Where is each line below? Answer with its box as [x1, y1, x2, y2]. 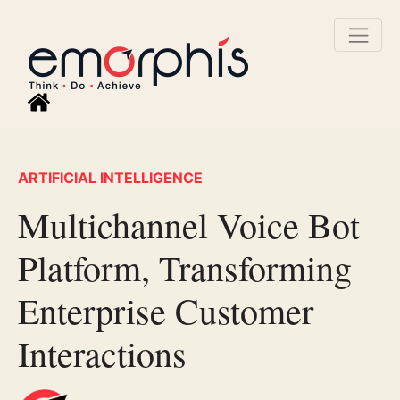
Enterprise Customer [18, 287, 313, 335]
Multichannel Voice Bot [18, 201, 360, 249]
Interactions [18, 329, 187, 378]
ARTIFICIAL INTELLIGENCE [18, 169, 203, 187]
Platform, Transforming [18, 244, 352, 292]
